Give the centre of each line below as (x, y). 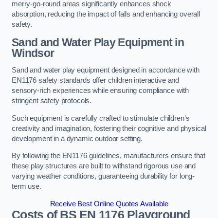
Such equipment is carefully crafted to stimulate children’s (101, 118)
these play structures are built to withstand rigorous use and (104, 166)
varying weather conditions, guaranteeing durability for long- (103, 176)
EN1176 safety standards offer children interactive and (96, 81)
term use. (27, 187)
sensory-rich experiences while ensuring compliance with (100, 91)
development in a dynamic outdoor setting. (78, 138)
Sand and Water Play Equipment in (98, 42)
